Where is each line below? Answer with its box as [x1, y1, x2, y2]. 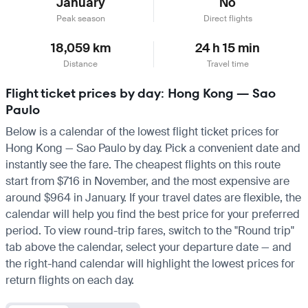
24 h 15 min [195, 39, 260, 56]
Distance [63, 58, 98, 69]
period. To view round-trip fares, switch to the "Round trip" [5, 223, 294, 238]
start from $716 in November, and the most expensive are [5, 173, 289, 188]
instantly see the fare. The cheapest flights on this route [5, 157, 280, 172]
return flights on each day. [5, 272, 134, 287]
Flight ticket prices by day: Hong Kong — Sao [5, 84, 276, 102]
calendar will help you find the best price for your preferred [5, 206, 300, 221]
